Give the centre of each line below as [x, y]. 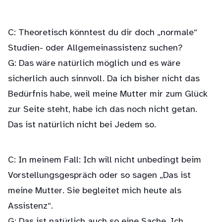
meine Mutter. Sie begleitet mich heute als [95, 191]
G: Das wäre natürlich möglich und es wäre [94, 64]
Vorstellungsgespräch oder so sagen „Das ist [99, 176]
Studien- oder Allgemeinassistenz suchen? [95, 48]
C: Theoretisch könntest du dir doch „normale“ [103, 33]
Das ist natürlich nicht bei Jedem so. [82, 125]
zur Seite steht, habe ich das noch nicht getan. [103, 110]
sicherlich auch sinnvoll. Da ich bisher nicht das [104, 79]
